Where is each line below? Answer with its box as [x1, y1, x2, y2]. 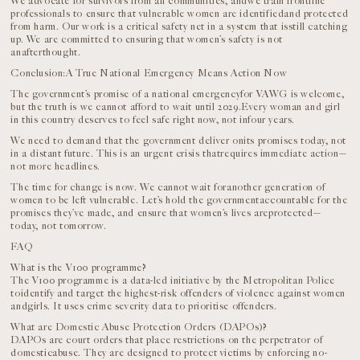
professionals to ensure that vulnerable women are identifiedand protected [10, 7, 349, 20]
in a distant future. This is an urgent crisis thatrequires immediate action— [10, 147, 349, 160]
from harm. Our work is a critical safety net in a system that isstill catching [10, 20, 348, 33]
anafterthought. [10, 46, 81, 59]
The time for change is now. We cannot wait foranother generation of [10, 181, 325, 194]
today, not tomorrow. [10, 219, 107, 232]
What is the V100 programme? [10, 261, 147, 274]
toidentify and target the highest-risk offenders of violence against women [10, 287, 346, 300]
